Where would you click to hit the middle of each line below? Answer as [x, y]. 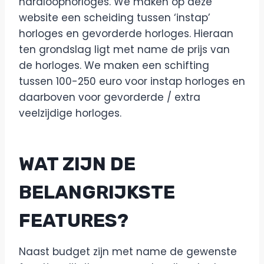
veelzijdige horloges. [72, 113]
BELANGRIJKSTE [97, 192]
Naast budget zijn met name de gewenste [128, 252]
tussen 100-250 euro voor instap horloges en [132, 81]
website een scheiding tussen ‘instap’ [115, 18]
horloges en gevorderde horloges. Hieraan [126, 34]
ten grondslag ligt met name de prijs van [124, 49]
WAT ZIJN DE [77, 164]
